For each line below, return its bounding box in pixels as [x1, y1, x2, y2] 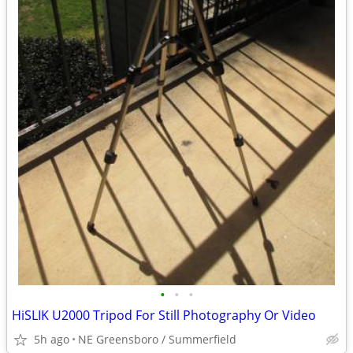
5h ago [34, 332, 69, 347]
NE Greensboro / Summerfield [78, 332, 236, 347]
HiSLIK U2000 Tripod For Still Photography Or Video [12, 307, 316, 324]
